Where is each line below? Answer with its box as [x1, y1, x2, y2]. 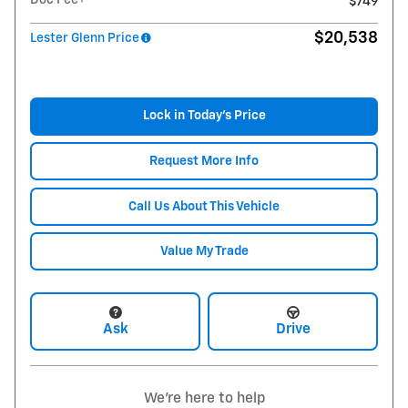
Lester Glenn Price [30, 31, 139, 45]
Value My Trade [159, 244, 249, 258]
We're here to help [143, 391, 265, 405]
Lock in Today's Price [142, 108, 266, 122]
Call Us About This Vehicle [128, 199, 280, 213]
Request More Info [149, 154, 259, 168]
